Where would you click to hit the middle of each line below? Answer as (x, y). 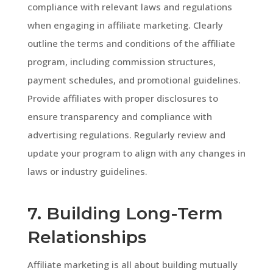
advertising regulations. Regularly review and (126, 134)
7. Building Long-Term (125, 213)
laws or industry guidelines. (87, 171)
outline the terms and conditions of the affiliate (131, 43)
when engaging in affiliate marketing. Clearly (125, 25)
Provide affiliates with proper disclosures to (122, 98)
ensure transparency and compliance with (119, 116)
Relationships (87, 237)
